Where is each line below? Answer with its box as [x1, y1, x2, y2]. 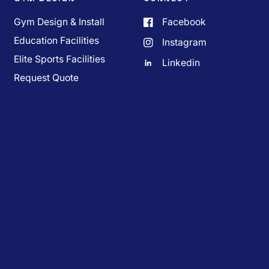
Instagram [162, 37, 207, 48]
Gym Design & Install [14, 16, 105, 28]
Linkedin [162, 57, 200, 68]
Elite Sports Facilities [14, 53, 106, 65]
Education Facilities [14, 35, 100, 46]
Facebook [162, 16, 206, 28]
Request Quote [14, 72, 79, 83]
